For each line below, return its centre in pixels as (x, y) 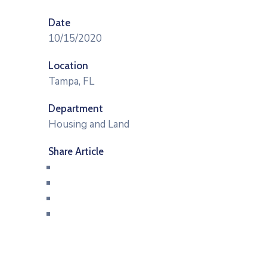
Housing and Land (89, 124)
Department (76, 108)
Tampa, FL (71, 81)
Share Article (76, 151)
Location (68, 66)
